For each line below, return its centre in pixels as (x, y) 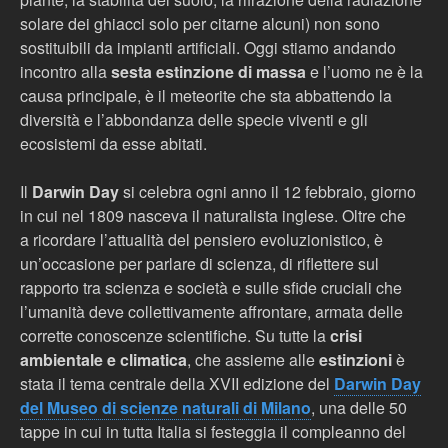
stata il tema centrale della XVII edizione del (177, 383)
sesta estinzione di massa (208, 71)
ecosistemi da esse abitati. (113, 143)
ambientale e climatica (103, 359)
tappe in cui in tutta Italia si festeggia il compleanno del (213, 431)
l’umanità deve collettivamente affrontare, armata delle (211, 311)
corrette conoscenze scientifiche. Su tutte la (175, 335)
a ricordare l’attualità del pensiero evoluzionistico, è (201, 239)
